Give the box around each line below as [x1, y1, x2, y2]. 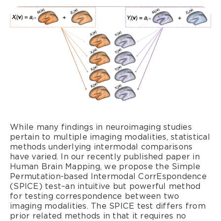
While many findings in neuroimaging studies [10, 122, 192, 132]
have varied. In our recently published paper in [10, 152, 200, 162]
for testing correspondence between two [10, 191, 180, 201]
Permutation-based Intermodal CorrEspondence [10, 172, 207, 182]
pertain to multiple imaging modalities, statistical [10, 132, 210, 142]
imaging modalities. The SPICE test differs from [10, 201, 206, 211]
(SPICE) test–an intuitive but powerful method [10, 182, 201, 191]
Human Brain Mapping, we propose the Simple [10, 162, 201, 172]
